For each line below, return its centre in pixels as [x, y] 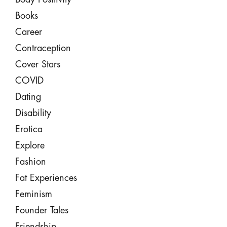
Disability [33, 113]
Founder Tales [42, 210]
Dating [28, 97]
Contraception [43, 48]
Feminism [33, 194]
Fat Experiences [46, 178]
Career [28, 32]
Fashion [30, 162]
